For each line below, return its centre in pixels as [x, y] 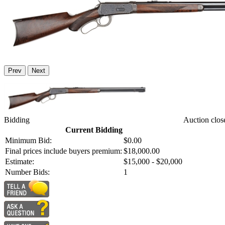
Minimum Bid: [28, 141]
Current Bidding [94, 130]
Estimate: [20, 162]
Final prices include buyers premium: [64, 151]
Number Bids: [27, 172]
